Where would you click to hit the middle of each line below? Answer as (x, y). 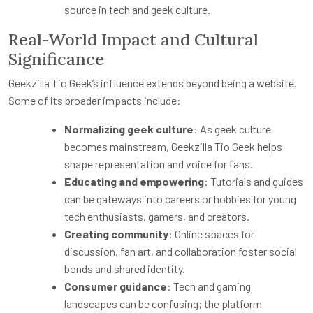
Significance (56, 58)
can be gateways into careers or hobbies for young (180, 198)
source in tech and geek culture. (137, 9)
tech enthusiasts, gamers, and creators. (157, 216)
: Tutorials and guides (254, 181)
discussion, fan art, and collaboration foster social (181, 251)
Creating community (116, 233)
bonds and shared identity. (125, 268)
